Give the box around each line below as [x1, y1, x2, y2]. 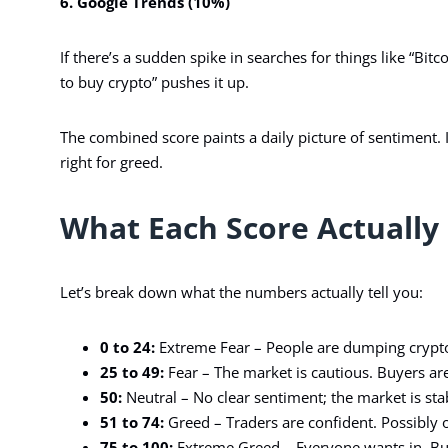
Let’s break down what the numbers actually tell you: [60, 281, 423, 302]
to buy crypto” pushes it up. [60, 71, 249, 92]
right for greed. [60, 151, 163, 172]
